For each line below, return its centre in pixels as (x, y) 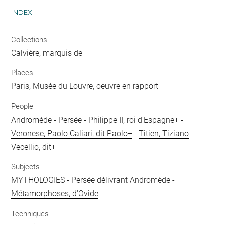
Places (22, 73)
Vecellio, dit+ (34, 147)
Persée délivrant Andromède (121, 180)
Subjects (26, 167)
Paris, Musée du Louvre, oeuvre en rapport (85, 86)
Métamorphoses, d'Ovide (55, 194)
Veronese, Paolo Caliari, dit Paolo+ (72, 133)
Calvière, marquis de (47, 53)
